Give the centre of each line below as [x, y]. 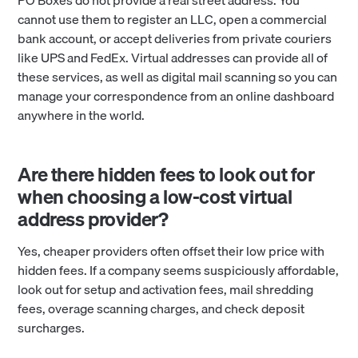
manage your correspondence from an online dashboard [176, 96]
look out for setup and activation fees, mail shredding [166, 290]
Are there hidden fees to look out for [166, 175]
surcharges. [53, 328]
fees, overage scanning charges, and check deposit [161, 309]
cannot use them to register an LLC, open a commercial [173, 20]
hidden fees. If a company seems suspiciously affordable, [179, 270]
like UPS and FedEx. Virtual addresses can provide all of [173, 58]
